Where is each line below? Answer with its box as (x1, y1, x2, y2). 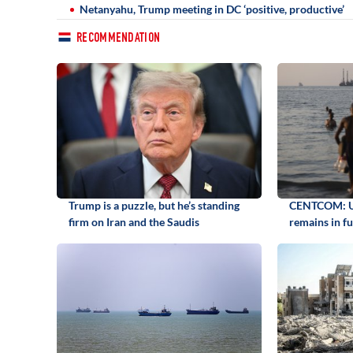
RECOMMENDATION (76, 32, 161, 46)
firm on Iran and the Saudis (69, 214, 199, 229)
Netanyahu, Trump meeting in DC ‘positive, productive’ (80, 2, 344, 16)
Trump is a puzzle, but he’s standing (69, 198, 240, 212)
